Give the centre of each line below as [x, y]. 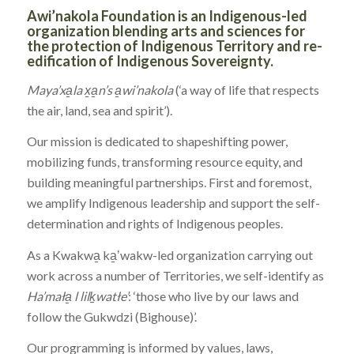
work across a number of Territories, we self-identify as [175, 275]
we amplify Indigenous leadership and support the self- [173, 203]
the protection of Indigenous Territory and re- [174, 46]
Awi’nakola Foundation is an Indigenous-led [167, 16]
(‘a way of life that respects [246, 89]
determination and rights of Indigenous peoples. [154, 224]
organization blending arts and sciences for [166, 31]
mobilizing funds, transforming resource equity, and [164, 162]
